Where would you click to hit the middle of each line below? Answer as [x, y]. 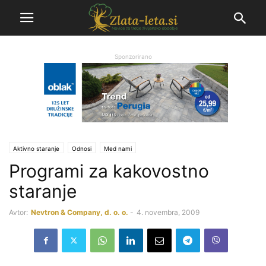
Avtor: [18, 212]
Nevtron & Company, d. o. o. [80, 212]
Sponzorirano [133, 56]
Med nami [118, 148]
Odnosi [82, 148]
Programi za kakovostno [109, 171]
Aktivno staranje [36, 148]
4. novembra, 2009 [168, 212]
